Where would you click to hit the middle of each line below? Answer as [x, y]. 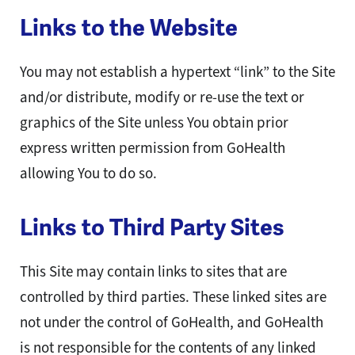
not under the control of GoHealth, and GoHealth [172, 323]
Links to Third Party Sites [152, 228]
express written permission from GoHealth [153, 148]
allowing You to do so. [88, 174]
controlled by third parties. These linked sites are [173, 297]
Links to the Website [129, 28]
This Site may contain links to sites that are [153, 272]
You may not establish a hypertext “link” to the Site [177, 72]
